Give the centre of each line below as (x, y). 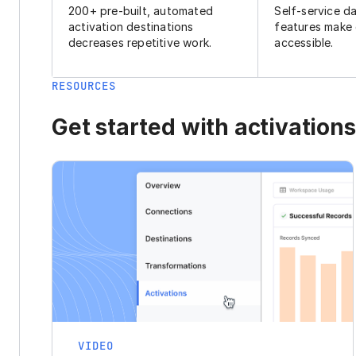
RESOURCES (84, 86)
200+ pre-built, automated (141, 11)
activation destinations (131, 27)
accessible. (304, 43)
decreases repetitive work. (140, 43)
